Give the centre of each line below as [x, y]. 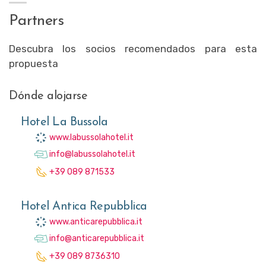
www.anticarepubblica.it [96, 222]
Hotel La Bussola [64, 123]
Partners [37, 21]
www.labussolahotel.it [91, 137]
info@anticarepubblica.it [97, 239]
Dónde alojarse [48, 96]
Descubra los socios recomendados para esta [133, 49]
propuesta [34, 64]
